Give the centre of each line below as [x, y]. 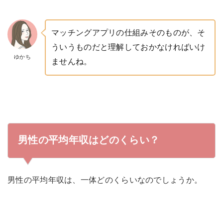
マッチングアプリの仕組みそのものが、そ [128, 33]
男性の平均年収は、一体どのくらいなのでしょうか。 [105, 180]
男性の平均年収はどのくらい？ [89, 140]
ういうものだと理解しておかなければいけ [128, 47]
